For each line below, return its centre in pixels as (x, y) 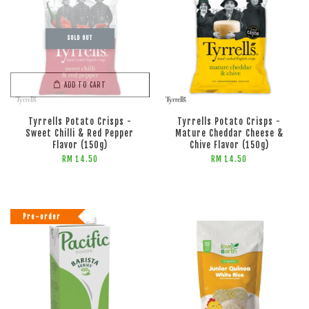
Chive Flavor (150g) (229, 145)
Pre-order (42, 217)
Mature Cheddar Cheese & (229, 133)
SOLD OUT (80, 38)
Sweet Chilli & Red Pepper (80, 133)
